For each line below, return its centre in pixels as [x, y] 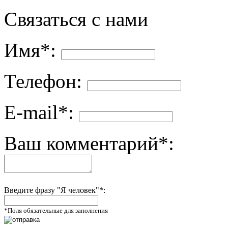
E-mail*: [39, 112]
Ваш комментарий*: [89, 143]
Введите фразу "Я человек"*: [55, 190]
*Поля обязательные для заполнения [56, 210]
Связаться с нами [76, 19]
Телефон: [43, 81]
